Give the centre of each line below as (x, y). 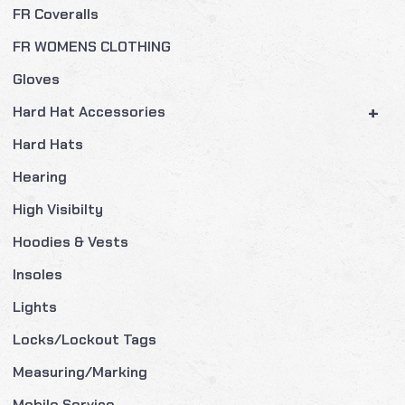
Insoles (38, 274)
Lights (35, 306)
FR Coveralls (56, 14)
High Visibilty (58, 209)
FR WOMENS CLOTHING (92, 46)
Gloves (37, 79)
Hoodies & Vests (71, 241)
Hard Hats (48, 144)
